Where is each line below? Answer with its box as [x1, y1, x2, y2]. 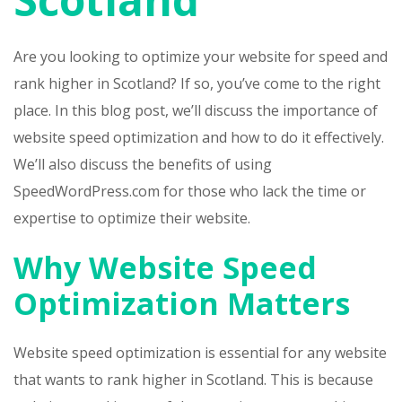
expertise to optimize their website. [13, 208, 250, 229]
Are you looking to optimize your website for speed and [13, 47, 388, 67]
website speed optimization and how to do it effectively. [13, 127, 384, 148]
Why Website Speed [13, 247, 317, 289]
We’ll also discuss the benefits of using [13, 154, 272, 175]
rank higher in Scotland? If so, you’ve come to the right [13, 74, 380, 94]
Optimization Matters [13, 283, 350, 325]
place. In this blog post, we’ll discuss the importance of [13, 100, 378, 121]
